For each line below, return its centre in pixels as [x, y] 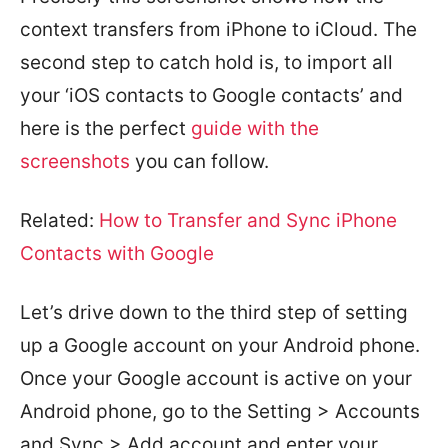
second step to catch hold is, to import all [206, 62]
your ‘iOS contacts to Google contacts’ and [211, 95]
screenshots [75, 161]
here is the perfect [105, 128]
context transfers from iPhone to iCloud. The [218, 29]
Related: [59, 220]
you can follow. [199, 161]
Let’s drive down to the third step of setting [214, 312]
